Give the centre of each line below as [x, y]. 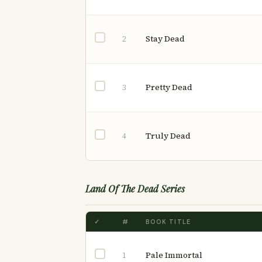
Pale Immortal [174, 255]
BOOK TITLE [168, 222]
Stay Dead [165, 39]
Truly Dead [168, 136]
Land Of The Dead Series [135, 189]
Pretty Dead [169, 87]
